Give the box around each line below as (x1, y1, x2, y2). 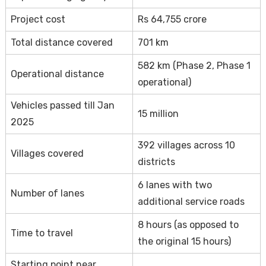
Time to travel (10, 227, 73, 239)
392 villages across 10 (137, 139, 235, 151)
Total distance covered (10, 36, 113, 48)
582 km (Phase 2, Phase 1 (137, 59, 251, 71)
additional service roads (137, 195, 245, 207)
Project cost (10, 13, 65, 25)
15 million (137, 107, 179, 119)
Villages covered (10, 147, 84, 159)
